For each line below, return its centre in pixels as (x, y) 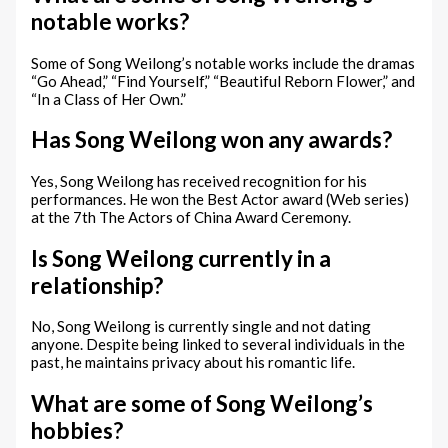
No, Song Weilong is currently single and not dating (201, 326)
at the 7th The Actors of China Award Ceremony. (191, 217)
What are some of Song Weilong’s (202, 404)
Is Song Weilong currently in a (181, 258)
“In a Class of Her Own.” (109, 98)
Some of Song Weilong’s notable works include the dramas (223, 62)
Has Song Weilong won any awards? (212, 140)
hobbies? (77, 431)
